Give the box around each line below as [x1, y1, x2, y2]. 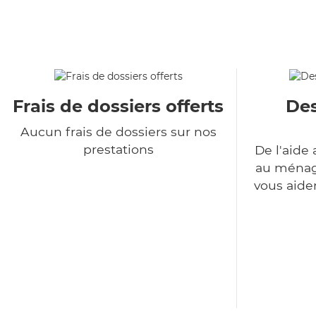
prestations [83, 142, 154, 157]
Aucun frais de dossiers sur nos [20, 124, 217, 140]
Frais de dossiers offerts [13, 96, 224, 117]
